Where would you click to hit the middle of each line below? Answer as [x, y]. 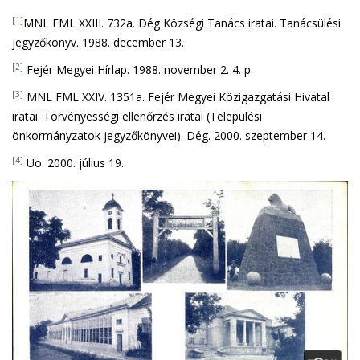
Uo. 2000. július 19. [74, 162]
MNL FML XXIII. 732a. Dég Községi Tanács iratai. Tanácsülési [182, 22]
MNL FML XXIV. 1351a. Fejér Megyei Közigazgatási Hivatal [176, 96]
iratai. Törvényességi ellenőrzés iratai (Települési [137, 116]
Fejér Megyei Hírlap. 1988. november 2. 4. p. [138, 69]
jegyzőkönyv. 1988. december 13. [98, 42]
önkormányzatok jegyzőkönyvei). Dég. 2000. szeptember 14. [169, 135]
